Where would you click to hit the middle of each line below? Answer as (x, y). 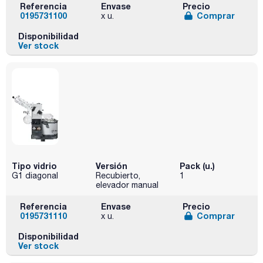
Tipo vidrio (34, 166)
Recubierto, (118, 175)
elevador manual (127, 185)
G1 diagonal (35, 175)
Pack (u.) (197, 166)
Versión (111, 166)
